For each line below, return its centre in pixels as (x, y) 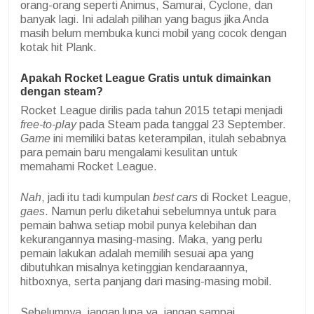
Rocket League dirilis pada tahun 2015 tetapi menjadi (151, 110)
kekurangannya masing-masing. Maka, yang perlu (141, 239)
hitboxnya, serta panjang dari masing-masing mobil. (146, 281)
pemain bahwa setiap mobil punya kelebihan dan (138, 225)
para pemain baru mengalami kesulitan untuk (129, 152)
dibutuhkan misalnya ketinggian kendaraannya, (134, 267)
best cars (175, 197)
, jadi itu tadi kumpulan (97, 197)
